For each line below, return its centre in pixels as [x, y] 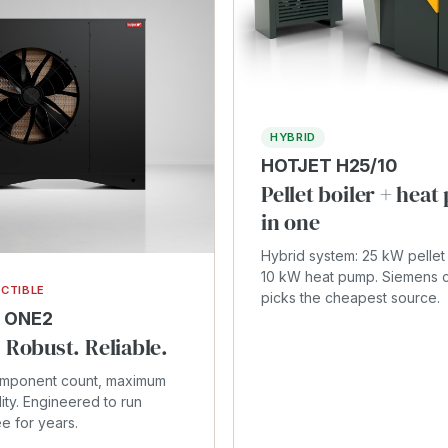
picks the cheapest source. [350, 298]
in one [290, 222]
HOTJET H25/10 [329, 166]
